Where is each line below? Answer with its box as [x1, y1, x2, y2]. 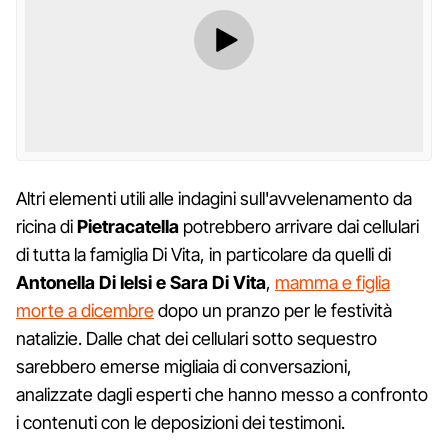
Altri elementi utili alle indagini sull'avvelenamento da [16, 187, 412, 209]
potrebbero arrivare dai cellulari [179, 215, 419, 237]
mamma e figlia [275, 271, 390, 293]
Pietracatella [77, 215, 179, 237]
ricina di [16, 215, 77, 237]
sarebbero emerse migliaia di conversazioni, [16, 355, 352, 377]
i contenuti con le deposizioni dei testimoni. [16, 411, 345, 433]
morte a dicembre [16, 299, 154, 321]
